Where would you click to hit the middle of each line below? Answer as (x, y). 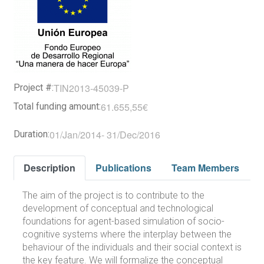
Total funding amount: (57, 106)
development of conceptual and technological (118, 208)
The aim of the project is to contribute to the (113, 195)
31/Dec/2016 (133, 135)
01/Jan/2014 (75, 135)
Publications (123, 168)
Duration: (32, 134)
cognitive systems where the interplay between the (127, 234)
